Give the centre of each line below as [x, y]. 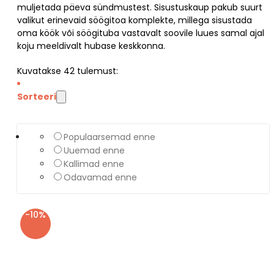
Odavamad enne [100, 177]
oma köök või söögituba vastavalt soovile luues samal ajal [141, 33]
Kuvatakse [40, 71]
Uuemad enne [94, 150]
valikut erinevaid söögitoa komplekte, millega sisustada [135, 20]
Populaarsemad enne [109, 137]
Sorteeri [37, 96]
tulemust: [96, 71]
